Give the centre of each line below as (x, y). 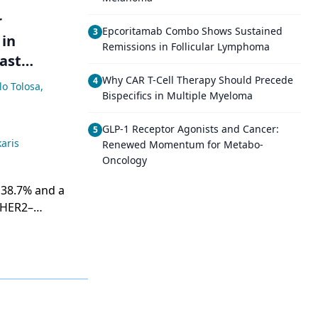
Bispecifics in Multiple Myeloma (177, 95)
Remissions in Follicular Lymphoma (186, 46)
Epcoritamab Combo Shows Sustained (192, 31)
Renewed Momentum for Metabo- (183, 144)
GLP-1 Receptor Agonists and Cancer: (191, 129)
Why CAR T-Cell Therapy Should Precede (198, 80)
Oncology (125, 160)
